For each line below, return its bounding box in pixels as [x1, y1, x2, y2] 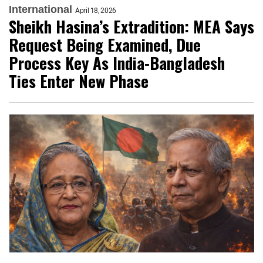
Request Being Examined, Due [9, 33, 201, 57]
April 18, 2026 [75, 6, 116, 15]
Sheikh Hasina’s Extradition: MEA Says [9, 15, 254, 39]
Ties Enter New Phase [9, 69, 149, 93]
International [9, 4, 72, 16]
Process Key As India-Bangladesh [9, 51, 225, 75]
